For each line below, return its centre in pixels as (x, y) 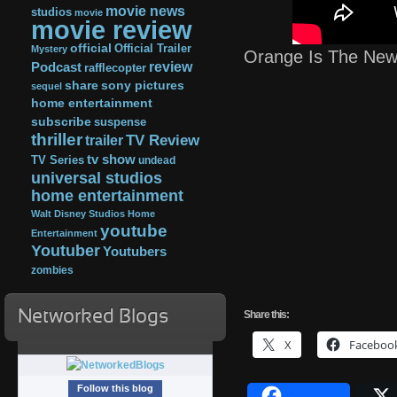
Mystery (49, 49)
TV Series (58, 160)
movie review (112, 30)
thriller (57, 140)
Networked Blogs (93, 318)
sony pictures (143, 86)
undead (157, 160)
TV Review (163, 140)
